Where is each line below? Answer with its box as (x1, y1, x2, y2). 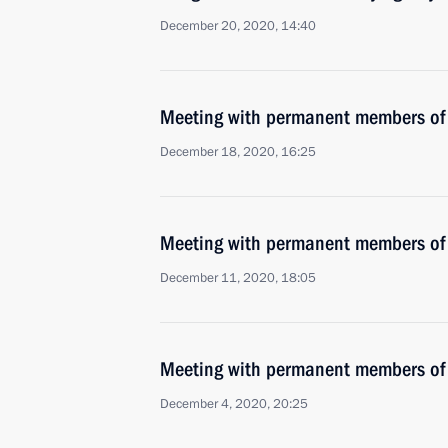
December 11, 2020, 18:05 (160, 269, 316, 287)
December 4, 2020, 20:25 (160, 395, 308, 413)
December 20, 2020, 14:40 (160, 17, 316, 35)
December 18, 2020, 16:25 (160, 143, 316, 161)
